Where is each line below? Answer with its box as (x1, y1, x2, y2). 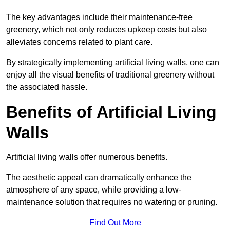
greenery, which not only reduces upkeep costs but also (6, 25, 207, 34)
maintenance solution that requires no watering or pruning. (6, 198, 217, 207)
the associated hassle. (6, 83, 87, 92)
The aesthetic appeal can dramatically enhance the (6, 173, 191, 182)
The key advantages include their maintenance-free (6, 13, 193, 22)
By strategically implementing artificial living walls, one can (6, 58, 219, 67)
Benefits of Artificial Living (6, 103, 217, 122)
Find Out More (89, 218, 141, 227)
